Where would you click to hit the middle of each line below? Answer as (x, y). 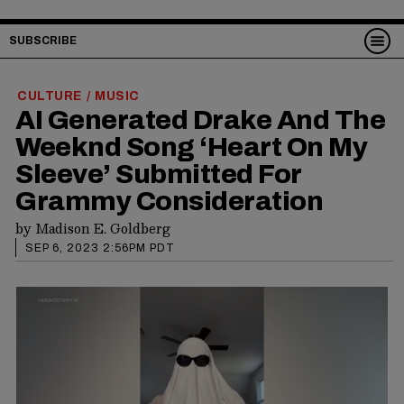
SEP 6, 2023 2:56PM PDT (100, 248)
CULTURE (50, 96)
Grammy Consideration (169, 201)
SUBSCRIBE (43, 41)
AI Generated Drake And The (200, 119)
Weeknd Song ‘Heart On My (191, 147)
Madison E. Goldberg (103, 228)
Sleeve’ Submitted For (158, 174)
